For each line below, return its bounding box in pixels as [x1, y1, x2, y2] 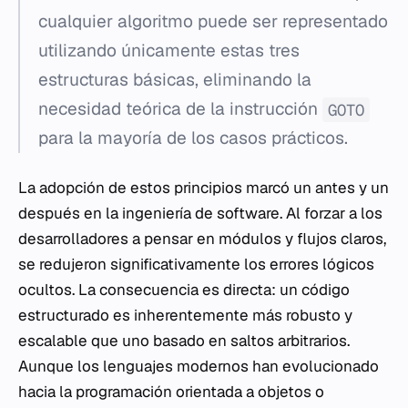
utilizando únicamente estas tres [38, 39, 300, 63]
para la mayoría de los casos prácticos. [38, 127, 348, 150]
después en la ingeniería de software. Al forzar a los [18, 203, 382, 224]
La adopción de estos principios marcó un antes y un [18, 178, 389, 199]
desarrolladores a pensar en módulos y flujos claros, [18, 229, 386, 250]
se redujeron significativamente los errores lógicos [18, 254, 374, 275]
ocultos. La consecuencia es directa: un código [18, 280, 350, 301]
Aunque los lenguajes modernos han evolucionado [18, 356, 379, 377]
